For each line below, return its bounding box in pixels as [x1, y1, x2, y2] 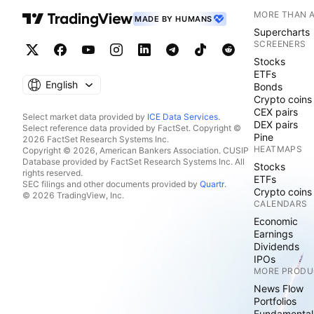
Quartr [200, 179, 224, 189]
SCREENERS [254, 39, 306, 49]
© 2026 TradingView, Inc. [22, 190, 124, 200]
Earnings [254, 228, 293, 240]
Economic [254, 215, 298, 227]
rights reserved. [22, 168, 83, 178]
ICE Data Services [147, 111, 218, 122]
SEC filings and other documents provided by [22, 179, 200, 189]
